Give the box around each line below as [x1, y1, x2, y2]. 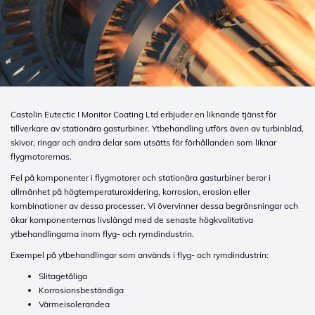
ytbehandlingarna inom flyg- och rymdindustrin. [11, 229, 194, 239]
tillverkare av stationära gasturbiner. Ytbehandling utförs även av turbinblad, [11, 123, 304, 134]
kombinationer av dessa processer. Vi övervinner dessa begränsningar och [11, 200, 298, 211]
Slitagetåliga [39, 271, 87, 281]
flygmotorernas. [11, 151, 72, 162]
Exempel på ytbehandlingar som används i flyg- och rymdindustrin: [11, 250, 269, 260]
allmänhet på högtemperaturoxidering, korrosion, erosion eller [11, 186, 250, 197]
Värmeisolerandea [39, 299, 110, 309]
